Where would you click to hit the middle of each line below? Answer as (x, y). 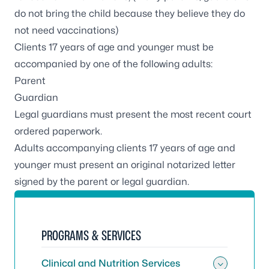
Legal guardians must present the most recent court (133, 114)
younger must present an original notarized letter (125, 165)
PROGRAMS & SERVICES (91, 235)
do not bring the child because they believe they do (130, 14)
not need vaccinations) (66, 30)
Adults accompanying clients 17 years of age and (125, 148)
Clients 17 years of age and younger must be (114, 47)
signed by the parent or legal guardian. (102, 182)
